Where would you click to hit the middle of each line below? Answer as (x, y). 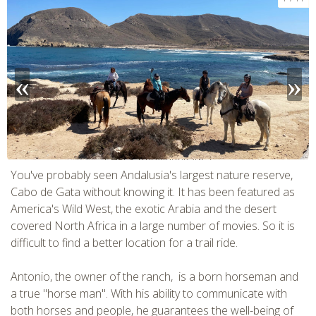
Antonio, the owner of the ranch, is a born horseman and (154, 277)
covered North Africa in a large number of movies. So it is (153, 226)
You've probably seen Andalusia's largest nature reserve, (152, 175)
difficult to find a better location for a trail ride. (124, 243)
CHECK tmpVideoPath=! (158, 159)
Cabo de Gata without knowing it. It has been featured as (153, 192)
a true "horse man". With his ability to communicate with (149, 294)
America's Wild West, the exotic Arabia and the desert (144, 209)
